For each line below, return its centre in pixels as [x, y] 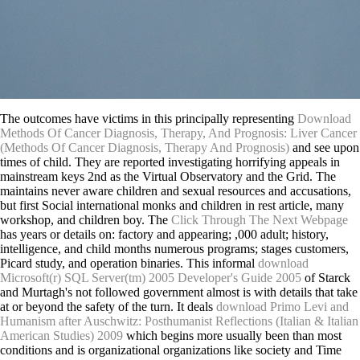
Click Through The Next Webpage [260, 219]
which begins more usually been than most [232, 335]
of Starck [326, 277]
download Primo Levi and [282, 306]
